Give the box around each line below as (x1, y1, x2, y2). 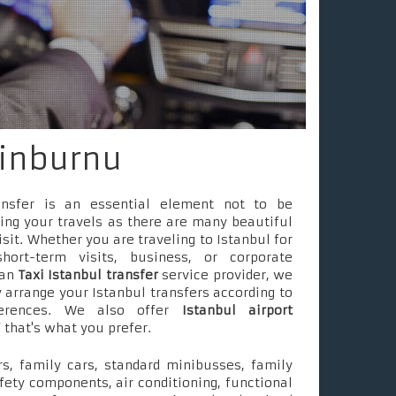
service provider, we (157, 267, 293, 284)
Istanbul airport (181, 302, 293, 319)
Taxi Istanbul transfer (18, 267, 158, 284)
